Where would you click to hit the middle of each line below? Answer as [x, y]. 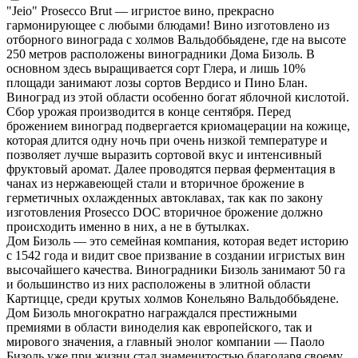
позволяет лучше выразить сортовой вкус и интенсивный [164, 154]
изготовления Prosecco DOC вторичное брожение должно [165, 212]
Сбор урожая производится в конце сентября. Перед [149, 111]
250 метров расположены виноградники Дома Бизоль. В [161, 54]
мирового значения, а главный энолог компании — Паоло [165, 341]
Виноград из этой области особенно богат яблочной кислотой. [178, 97]
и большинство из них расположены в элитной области [159, 284]
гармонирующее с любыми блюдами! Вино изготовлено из [168, 25]
